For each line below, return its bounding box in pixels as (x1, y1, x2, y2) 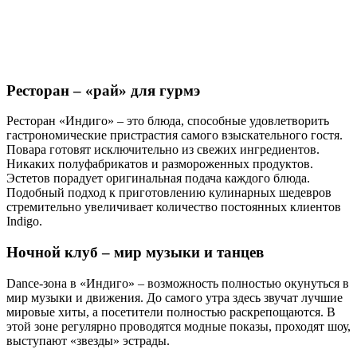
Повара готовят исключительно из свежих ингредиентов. (6, 143, 320, 157)
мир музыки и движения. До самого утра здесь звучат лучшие (6, 290, 343, 304)
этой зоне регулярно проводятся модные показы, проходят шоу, (6, 319, 351, 333)
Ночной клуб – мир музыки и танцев (6, 244, 264, 261)
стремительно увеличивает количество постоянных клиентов (6, 200, 341, 214)
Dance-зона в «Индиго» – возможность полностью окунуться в (6, 276, 349, 290)
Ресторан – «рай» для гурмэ (6, 81, 200, 99)
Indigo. (6, 214, 42, 229)
